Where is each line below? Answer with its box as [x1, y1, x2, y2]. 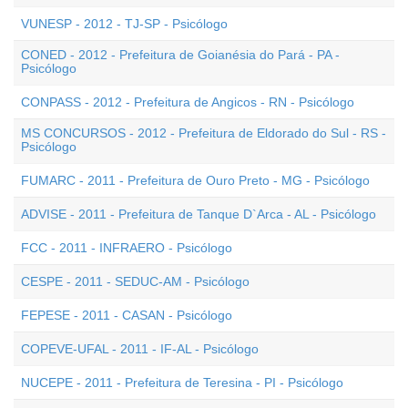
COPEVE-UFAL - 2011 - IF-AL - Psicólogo [21, 342, 259, 356]
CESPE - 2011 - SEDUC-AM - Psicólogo [21, 274, 250, 289]
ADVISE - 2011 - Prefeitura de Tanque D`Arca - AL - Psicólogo [21, 207, 376, 221]
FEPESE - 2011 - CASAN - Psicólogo [21, 308, 232, 322]
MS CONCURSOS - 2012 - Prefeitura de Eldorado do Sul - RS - [21, 126, 386, 140]
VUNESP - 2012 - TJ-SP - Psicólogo [21, 16, 228, 31]
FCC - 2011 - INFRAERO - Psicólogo [21, 240, 232, 255]
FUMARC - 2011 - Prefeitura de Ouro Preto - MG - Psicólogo [21, 173, 370, 188]
